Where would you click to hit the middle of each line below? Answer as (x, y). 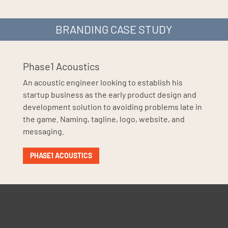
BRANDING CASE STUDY (114, 29)
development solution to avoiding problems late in (112, 107)
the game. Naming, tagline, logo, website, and (104, 119)
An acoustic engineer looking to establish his (103, 82)
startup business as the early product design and (109, 95)
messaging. (43, 131)
